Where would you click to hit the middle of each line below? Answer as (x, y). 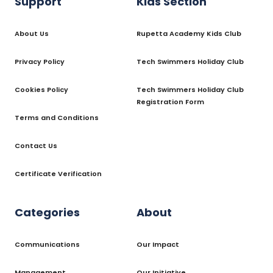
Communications (47, 244)
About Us (32, 33)
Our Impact (158, 244)
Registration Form (170, 101)
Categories (47, 212)
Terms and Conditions (57, 117)
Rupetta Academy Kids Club (189, 33)
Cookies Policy (41, 89)
